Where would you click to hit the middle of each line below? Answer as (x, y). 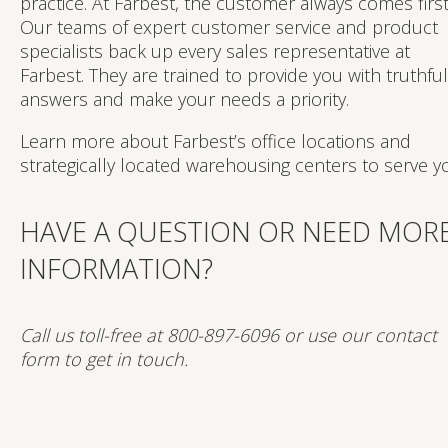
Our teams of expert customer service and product (229, 26)
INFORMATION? (116, 268)
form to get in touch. (104, 358)
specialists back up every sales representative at (215, 50)
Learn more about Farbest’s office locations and (215, 140)
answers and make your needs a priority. (184, 98)
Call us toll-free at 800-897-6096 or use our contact (228, 334)
